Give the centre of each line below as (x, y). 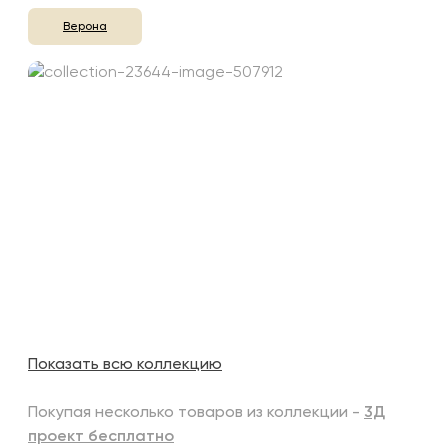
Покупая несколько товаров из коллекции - (196, 412)
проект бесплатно (101, 436)
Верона (85, 26)
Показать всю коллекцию (125, 364)
